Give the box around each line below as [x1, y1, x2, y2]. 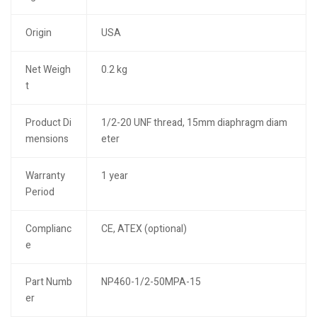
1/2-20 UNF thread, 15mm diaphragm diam [100, 115, 287, 130]
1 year [100, 168, 128, 183]
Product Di [25, 115, 71, 130]
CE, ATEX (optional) [100, 221, 187, 236]
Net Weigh [25, 62, 71, 77]
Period [25, 185, 54, 200]
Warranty [25, 168, 65, 183]
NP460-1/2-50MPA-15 [100, 275, 201, 289]
